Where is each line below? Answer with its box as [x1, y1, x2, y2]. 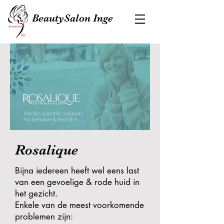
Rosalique [15, 142, 78, 158]
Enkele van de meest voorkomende [15, 199, 144, 210]
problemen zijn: [15, 211, 75, 222]
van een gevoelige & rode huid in [15, 176, 139, 187]
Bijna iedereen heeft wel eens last [15, 165, 139, 176]
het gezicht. [15, 188, 60, 199]
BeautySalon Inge [32, 12, 113, 24]
